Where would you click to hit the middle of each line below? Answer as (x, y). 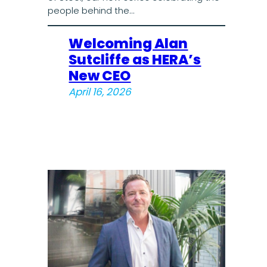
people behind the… (91, 10)
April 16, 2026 (100, 92)
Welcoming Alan (128, 44)
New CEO (100, 76)
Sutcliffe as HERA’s (135, 60)
